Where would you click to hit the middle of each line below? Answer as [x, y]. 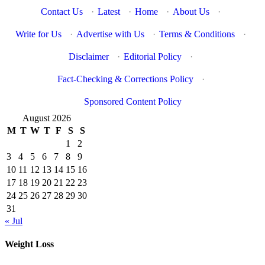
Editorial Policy [153, 57]
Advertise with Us [110, 34]
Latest [109, 12]
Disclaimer [89, 57]
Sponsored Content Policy [132, 102]
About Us [191, 12]
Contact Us [62, 12]
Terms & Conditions [197, 34]
